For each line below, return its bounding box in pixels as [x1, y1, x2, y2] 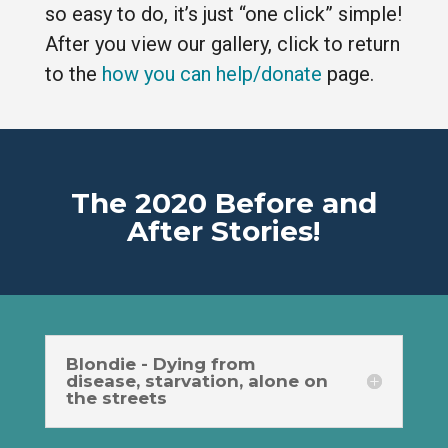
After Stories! [127, 213, 321, 248]
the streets [65, 387, 167, 408]
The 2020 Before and [70, 185, 377, 220]
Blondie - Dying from [65, 353, 255, 374]
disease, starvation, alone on [65, 370, 328, 391]
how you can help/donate [101, 61, 322, 86]
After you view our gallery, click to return [44, 31, 400, 56]
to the [44, 61, 102, 86]
